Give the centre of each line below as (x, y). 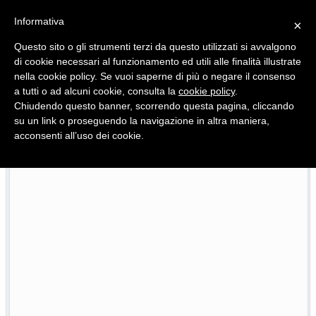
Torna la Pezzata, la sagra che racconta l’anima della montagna (187, 145)
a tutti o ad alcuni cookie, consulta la (96, 91)
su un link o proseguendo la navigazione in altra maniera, (142, 121)
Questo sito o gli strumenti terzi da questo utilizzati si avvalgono (155, 47)
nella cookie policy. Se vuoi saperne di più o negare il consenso (155, 76)
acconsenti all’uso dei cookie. (79, 135)
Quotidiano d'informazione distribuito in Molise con (124, 81)
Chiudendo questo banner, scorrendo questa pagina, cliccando (154, 106)
